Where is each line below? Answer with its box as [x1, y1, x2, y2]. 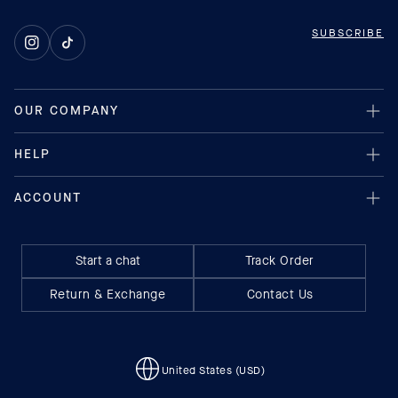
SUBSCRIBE [312, 26, 384, 41]
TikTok [66, 41, 99, 56]
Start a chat [75, 252, 140, 270]
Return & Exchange [49, 286, 166, 304]
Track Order [245, 252, 314, 270]
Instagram [30, 41, 82, 56]
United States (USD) [161, 362, 266, 378]
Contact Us [246, 286, 314, 304]
